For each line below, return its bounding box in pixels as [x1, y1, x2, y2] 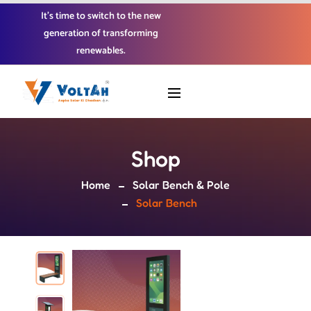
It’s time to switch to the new [40, 8, 161, 24]
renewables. [76, 43, 126, 59]
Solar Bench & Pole [133, 178, 230, 192]
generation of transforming [43, 26, 158, 42]
